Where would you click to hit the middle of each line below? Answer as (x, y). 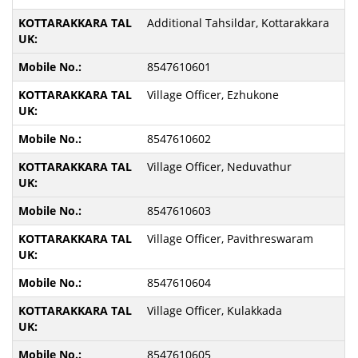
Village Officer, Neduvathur (219, 167)
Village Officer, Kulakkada (214, 310)
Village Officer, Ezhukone (213, 95)
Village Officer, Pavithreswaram (230, 239)
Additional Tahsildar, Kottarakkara (238, 23)
